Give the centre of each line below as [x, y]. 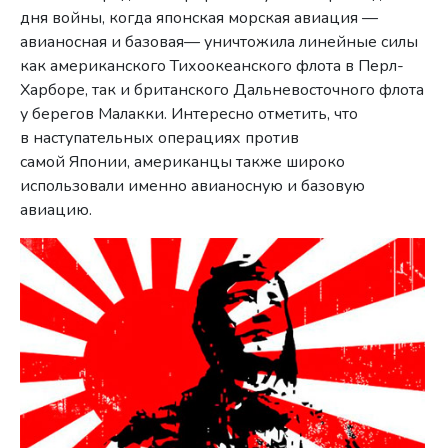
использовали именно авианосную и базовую [193, 186]
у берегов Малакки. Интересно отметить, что [189, 114]
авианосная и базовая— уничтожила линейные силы [219, 42]
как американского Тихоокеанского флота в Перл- [212, 66]
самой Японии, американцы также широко [183, 162]
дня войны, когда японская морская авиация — [199, 18]
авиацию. [56, 210]
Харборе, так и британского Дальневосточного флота [222, 90]
